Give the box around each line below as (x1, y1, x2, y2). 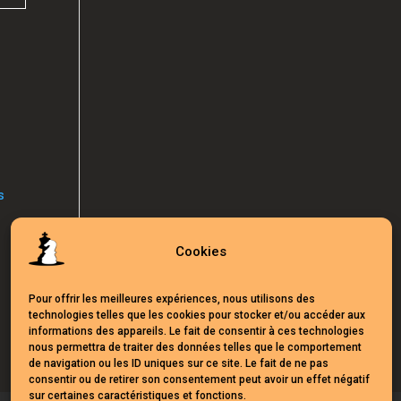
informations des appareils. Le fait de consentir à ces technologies (29, 325, 364, 337)
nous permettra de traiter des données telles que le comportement (29, 341, 362, 354)
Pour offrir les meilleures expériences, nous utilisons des (29, 293, 315, 305)
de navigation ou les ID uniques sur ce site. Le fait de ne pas (29, 357, 328, 370)
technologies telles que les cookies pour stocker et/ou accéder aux (29, 309, 365, 321)
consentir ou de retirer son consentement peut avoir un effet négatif (29, 373, 370, 386)
